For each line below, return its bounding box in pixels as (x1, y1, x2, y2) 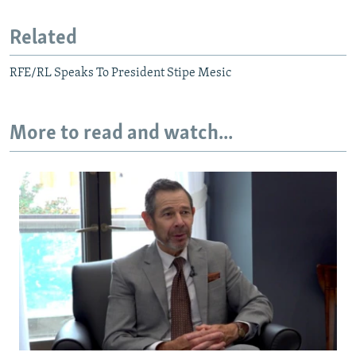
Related (10, 27, 77, 49)
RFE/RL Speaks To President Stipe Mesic (10, 67, 231, 80)
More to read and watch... (10, 123, 233, 145)
